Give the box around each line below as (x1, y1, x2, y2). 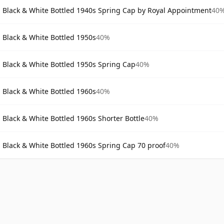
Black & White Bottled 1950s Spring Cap (2, 59, 135, 69)
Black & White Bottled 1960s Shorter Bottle (2, 113, 144, 123)
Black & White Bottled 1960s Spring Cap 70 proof (2, 140, 165, 150)
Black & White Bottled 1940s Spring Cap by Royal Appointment (2, 5, 211, 15)
